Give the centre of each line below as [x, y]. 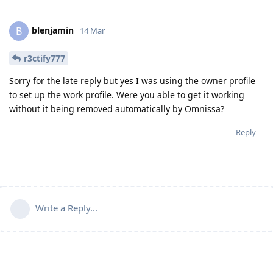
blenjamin [53, 30]
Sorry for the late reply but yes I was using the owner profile [132, 81]
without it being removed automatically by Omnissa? [117, 109]
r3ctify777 [44, 58]
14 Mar [92, 31]
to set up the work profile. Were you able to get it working [127, 95]
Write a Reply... [66, 208]
